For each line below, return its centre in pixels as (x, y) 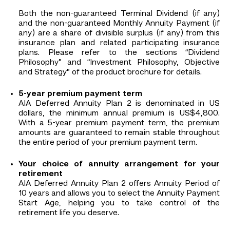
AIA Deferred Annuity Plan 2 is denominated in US (119, 103)
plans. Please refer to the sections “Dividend (119, 53)
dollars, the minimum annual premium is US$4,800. (119, 113)
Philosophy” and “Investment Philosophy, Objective (119, 62)
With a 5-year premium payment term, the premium (119, 123)
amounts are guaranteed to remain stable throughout (119, 133)
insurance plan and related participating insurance (119, 43)
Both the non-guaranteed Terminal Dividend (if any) (119, 14)
